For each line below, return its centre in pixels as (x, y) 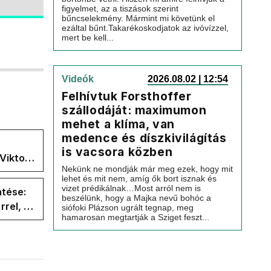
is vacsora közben (117, 152)
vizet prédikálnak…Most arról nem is (131, 188)
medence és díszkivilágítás (144, 138)
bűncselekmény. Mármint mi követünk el (138, 18)
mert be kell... (88, 38)
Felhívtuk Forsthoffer (127, 96)
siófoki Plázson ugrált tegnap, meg (128, 207)
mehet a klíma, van (118, 124)
